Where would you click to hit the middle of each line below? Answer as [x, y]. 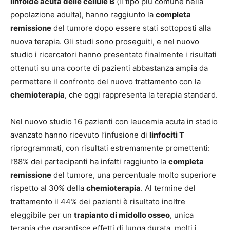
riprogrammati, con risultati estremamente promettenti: [110, 148]
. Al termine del [168, 188]
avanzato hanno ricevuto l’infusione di [80, 135]
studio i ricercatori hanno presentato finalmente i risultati [113, 55]
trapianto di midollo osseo [122, 215]
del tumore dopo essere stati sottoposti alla [131, 28]
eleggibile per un [42, 215]
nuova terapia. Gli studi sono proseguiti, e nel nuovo [105, 42]
